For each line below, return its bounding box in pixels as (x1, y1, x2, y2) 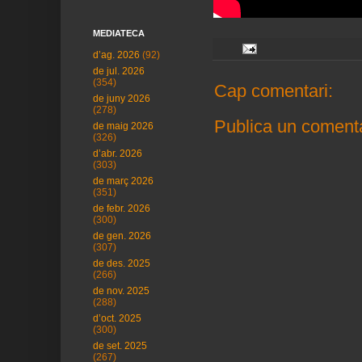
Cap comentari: (214, 80, 333, 101)
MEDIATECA (93, 28, 145, 38)
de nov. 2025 (93, 285, 149, 297)
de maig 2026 (93, 120, 154, 132)
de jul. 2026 (93, 65, 145, 77)
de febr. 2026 (93, 203, 150, 214)
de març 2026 (93, 175, 154, 187)
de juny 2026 (93, 93, 150, 104)
